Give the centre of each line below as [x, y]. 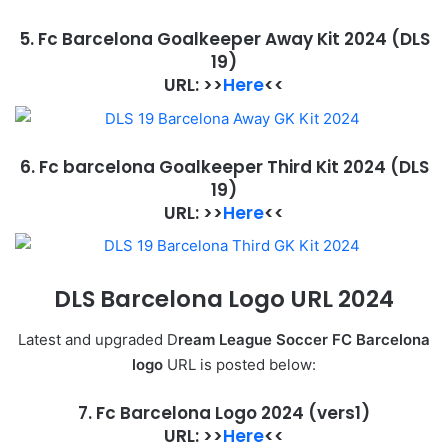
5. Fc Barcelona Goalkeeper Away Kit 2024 [204, 39]
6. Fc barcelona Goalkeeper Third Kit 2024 [204, 166]
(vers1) [339, 412]
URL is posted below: [239, 364]
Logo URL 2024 [308, 299]
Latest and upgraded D [98, 339]
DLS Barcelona [138, 299]
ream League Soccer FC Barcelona [304, 339]
